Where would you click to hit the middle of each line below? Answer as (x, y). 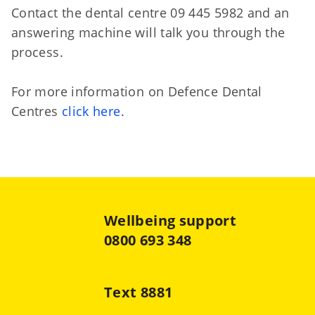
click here (91, 111)
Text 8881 (139, 292)
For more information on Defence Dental (137, 91)
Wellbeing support (171, 220)
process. (37, 52)
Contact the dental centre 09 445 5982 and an (150, 13)
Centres (37, 111)
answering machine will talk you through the (148, 32)
